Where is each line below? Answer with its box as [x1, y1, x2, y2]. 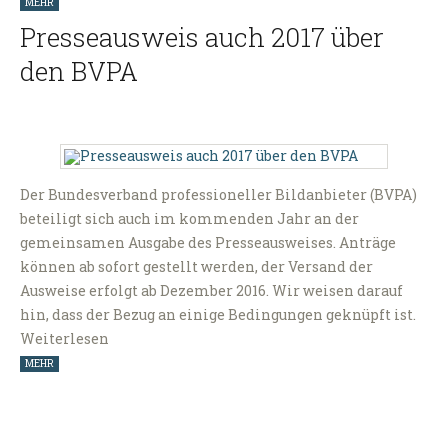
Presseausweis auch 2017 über [20, 20, 384, 55]
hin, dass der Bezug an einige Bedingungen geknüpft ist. [20, 304, 416, 324]
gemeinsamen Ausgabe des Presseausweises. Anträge [20, 232, 396, 252]
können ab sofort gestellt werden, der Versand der [20, 256, 373, 276]
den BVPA [20, 54, 138, 89]
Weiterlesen [20, 328, 109, 348]
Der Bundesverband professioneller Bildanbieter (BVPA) [20, 184, 417, 204]
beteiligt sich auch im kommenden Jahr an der [20, 208, 359, 228]
